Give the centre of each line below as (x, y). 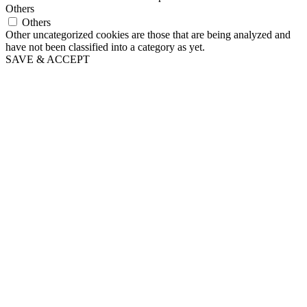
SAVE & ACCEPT (48, 59)
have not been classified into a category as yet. (105, 47)
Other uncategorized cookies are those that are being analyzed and (148, 34)
